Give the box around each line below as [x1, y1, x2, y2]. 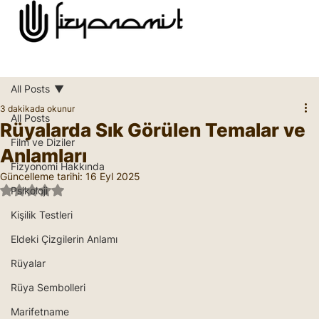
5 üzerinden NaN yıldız [31, 182, 138, 195]
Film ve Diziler [11, 135, 75, 148]
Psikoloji [11, 184, 48, 197]
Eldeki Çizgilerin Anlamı [11, 232, 117, 245]
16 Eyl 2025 [85, 169, 140, 182]
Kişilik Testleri [11, 208, 73, 221]
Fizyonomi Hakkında [11, 159, 105, 172]
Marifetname [11, 305, 69, 318]
